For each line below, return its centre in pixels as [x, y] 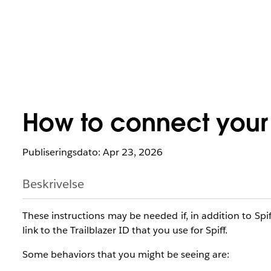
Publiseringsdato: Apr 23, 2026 [93, 152]
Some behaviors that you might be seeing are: [126, 254]
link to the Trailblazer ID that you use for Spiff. [126, 230]
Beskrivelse [53, 184]
